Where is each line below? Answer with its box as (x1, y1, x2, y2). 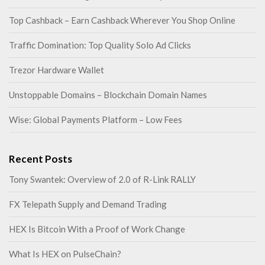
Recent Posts (9, 153, 72, 166)
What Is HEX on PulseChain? (9, 248, 121, 260)
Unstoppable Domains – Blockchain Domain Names (9, 89, 207, 101)
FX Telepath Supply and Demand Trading (9, 199, 167, 210)
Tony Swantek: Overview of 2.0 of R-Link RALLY (9, 174, 196, 185)
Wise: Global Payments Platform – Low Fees (9, 114, 182, 125)
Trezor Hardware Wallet (9, 64, 104, 76)
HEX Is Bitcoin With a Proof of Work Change (9, 224, 185, 235)
